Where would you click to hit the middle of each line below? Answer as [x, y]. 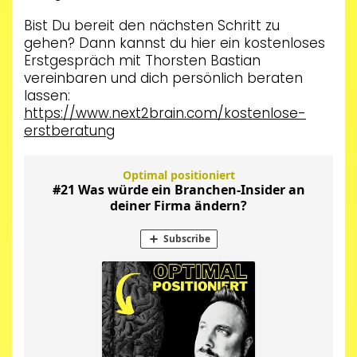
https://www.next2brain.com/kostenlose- [165, 114]
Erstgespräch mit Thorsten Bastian [142, 61]
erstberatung [69, 131]
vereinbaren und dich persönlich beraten [163, 78]
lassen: [47, 96]
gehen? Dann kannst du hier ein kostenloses [175, 43]
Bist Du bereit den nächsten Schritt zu [152, 26]
